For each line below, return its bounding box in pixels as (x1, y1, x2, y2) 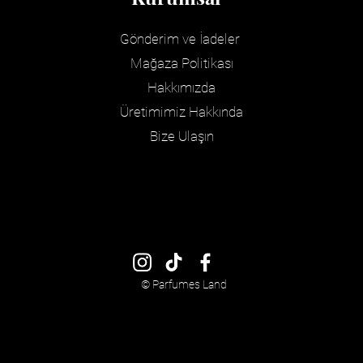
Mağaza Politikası (130, 55, 233, 71)
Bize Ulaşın (149, 128, 214, 144)
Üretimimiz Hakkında (120, 104, 244, 120)
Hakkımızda (147, 79, 216, 96)
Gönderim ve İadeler (120, 31, 244, 47)
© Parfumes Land (138, 278, 227, 291)
